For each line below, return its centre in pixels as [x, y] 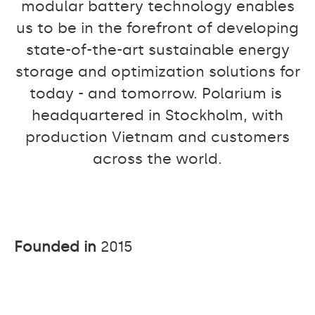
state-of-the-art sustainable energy [157, 50]
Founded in [57, 247]
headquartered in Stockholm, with [157, 115]
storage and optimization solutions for [157, 72]
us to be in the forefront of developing [157, 28]
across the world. [157, 159]
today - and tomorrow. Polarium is [157, 94]
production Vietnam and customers [157, 137]
